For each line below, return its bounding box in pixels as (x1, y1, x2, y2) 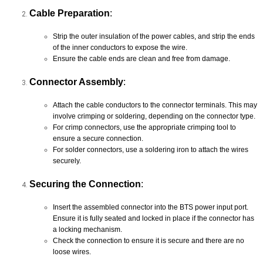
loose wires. (53, 247, 91, 256)
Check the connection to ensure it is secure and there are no (53, 236, 244, 245)
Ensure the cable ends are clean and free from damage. (53, 54, 230, 63)
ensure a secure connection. (53, 134, 143, 143)
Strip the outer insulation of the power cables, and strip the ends (53, 32, 255, 41)
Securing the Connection (29, 178, 141, 189)
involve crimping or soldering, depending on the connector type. (53, 112, 255, 120)
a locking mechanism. (53, 225, 122, 234)
